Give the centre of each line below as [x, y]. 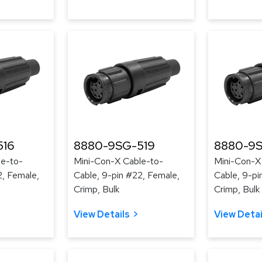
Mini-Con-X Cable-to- [118, 161]
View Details [102, 214]
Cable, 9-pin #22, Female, [127, 175]
